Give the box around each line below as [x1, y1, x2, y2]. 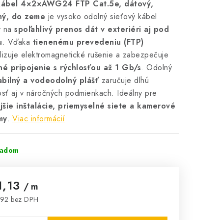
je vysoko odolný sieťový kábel [45, 11, 157, 22]
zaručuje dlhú [99, 75, 149, 86]
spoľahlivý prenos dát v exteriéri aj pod [14, 24, 169, 35]
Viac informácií [12, 113, 65, 124]
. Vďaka [2, 36, 33, 48]
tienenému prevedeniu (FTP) [32, 36, 144, 48]
